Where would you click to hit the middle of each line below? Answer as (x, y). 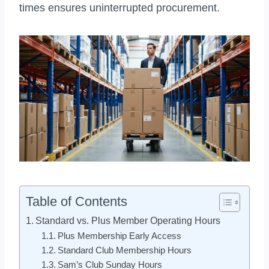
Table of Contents (77, 201)
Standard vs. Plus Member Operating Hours (128, 220)
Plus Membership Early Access (119, 236)
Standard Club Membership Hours (124, 250)
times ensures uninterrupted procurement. (119, 8)
